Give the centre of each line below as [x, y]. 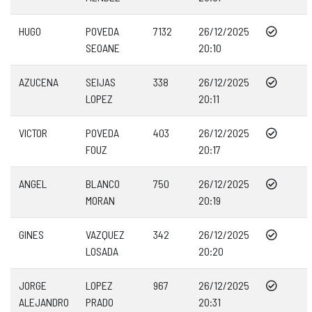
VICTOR [33, 133]
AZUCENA [39, 82]
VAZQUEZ [105, 234]
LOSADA [102, 251]
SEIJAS [101, 82]
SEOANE [103, 48]
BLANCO [103, 184]
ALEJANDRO [44, 302]
